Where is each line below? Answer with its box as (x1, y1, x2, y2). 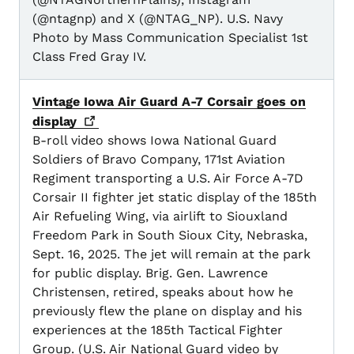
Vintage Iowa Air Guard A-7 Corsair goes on (32, 94, 306, 110)
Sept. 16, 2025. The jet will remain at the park (32, 247, 311, 262)
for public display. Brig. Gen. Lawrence (32, 265, 268, 281)
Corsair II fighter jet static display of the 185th (32, 190, 317, 205)
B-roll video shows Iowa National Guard (32, 133, 277, 149)
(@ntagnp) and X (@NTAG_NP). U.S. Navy (32, 11, 283, 27)
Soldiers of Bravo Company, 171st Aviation (32, 152, 285, 168)
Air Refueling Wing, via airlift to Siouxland (32, 209, 288, 224)
